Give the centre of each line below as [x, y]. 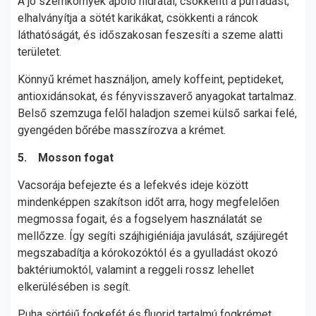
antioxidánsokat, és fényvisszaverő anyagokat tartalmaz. [157, 96]
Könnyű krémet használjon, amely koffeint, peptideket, [151, 79]
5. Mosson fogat [66, 158]
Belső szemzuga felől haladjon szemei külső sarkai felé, [157, 113]
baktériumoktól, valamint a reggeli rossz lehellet [136, 270]
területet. [39, 52]
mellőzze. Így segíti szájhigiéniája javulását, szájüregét [153, 236]
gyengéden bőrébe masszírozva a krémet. [123, 130]
